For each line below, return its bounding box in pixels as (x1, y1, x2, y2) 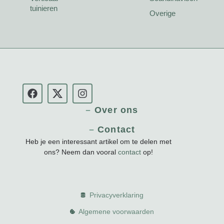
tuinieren (29, 3, 57, 12)
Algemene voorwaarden (78, 207, 154, 215)
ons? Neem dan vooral (44, 148, 118, 156)
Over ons (94, 105, 138, 115)
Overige (149, 8, 175, 17)
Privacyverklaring (89, 190, 143, 199)
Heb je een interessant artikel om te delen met (25, 137, 172, 146)
